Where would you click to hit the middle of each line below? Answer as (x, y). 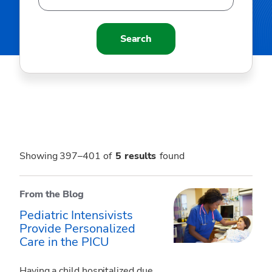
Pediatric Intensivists (76, 215)
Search (136, 39)
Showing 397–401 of (66, 156)
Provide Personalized (77, 229)
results (140, 156)
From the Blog (52, 194)
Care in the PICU (64, 242)
